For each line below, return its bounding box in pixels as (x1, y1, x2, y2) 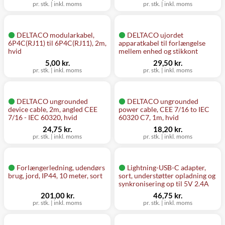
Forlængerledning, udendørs (17, 163, 105, 172)
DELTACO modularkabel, (17, 31, 94, 39)
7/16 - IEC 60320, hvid (8, 113, 77, 122)
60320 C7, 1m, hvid (119, 113, 179, 122)
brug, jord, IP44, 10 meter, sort (8, 171, 102, 180)
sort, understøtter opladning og (119, 171, 215, 180)
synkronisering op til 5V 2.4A (119, 179, 209, 188)
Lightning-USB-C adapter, (127, 163, 206, 172)
